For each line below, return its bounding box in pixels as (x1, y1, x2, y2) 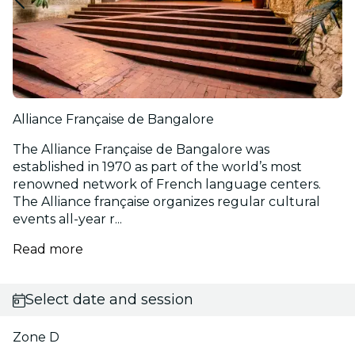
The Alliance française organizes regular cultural (13, 194, 320, 209)
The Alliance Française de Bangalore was (13, 142, 269, 157)
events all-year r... (13, 212, 122, 227)
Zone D (13, 330, 59, 345)
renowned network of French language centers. (13, 177, 321, 192)
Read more (13, 242, 83, 257)
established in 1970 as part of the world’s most (13, 159, 302, 174)
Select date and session (25, 291, 193, 308)
